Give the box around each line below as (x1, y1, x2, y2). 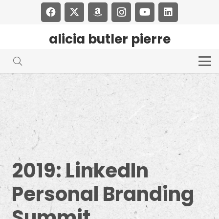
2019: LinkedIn (12, 156, 149, 184)
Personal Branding (12, 180, 194, 208)
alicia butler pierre (48, 30, 171, 48)
